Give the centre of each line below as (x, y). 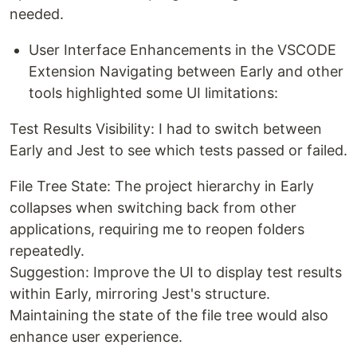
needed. (37, 14)
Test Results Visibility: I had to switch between (166, 129)
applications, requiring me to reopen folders (157, 229)
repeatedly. (47, 251)
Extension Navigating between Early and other (186, 72)
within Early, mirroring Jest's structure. (140, 294)
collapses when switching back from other (153, 208)
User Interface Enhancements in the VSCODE (182, 50)
